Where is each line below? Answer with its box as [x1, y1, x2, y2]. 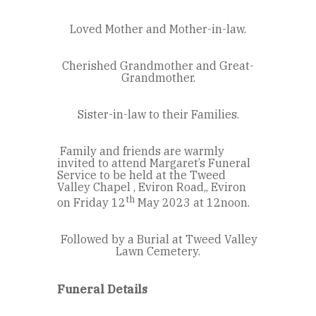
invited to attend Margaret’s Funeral [57, 155, 250, 170]
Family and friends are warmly [57, 143, 224, 158]
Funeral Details [57, 282, 147, 296]
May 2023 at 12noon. [135, 195, 250, 209]
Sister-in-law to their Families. [77, 107, 239, 121]
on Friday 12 [57, 195, 126, 209]
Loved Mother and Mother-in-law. [67, 21, 249, 36]
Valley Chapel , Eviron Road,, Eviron [57, 179, 246, 194]
